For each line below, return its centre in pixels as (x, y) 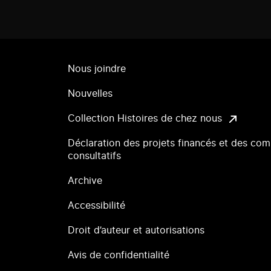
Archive (85, 181)
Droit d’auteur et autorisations (136, 230)
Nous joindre (97, 69)
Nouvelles (90, 94)
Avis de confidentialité (119, 255)
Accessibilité (96, 206)
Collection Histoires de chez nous (145, 119)
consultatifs (94, 156)
